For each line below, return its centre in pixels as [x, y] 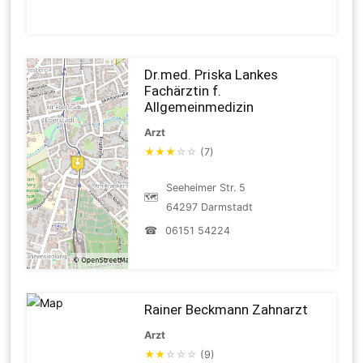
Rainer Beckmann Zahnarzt [226, 309]
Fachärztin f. [183, 90]
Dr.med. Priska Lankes [211, 74]
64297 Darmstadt [210, 207]
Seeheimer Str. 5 [206, 187]
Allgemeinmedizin [199, 107]
